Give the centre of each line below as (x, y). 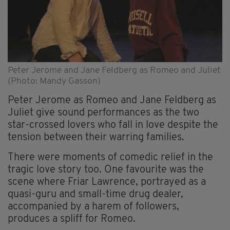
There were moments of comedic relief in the (110, 157)
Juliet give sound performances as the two (103, 113)
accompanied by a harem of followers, (93, 207)
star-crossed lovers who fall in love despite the (113, 125)
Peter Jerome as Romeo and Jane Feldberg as (112, 100)
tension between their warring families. (96, 137)
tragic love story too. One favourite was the (106, 170)
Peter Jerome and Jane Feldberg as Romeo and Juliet (114, 70)
